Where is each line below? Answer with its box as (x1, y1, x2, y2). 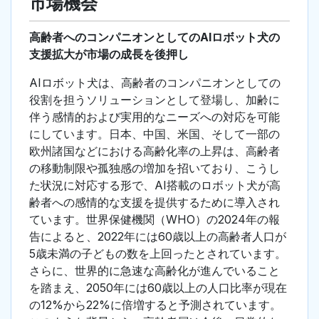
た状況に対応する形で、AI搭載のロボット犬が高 (29, 178, 281, 193)
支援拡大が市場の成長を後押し (29, 47, 189, 62)
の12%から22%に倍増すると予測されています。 (29, 298, 281, 313)
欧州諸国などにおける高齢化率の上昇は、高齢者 (29, 144, 280, 159)
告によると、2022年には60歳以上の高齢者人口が (29, 229, 286, 244)
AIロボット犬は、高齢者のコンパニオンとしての (29, 75, 281, 90)
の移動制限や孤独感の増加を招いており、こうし (29, 161, 280, 176)
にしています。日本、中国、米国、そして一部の (29, 127, 280, 142)
